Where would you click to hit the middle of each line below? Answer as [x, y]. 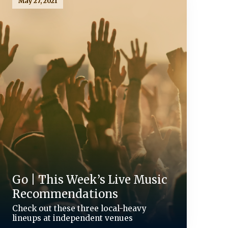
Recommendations [65, 194]
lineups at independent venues [72, 218]
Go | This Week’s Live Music [90, 179]
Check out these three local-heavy [79, 208]
